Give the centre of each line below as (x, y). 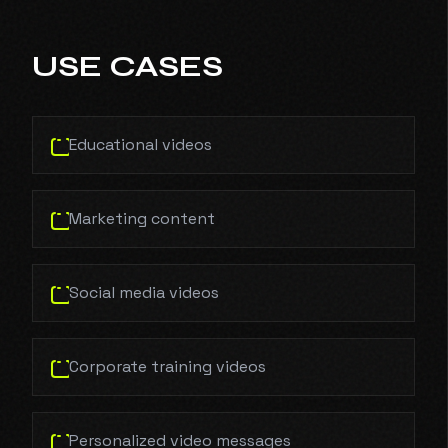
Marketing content (142, 218)
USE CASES (127, 66)
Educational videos (140, 144)
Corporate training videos (167, 366)
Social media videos (144, 292)
